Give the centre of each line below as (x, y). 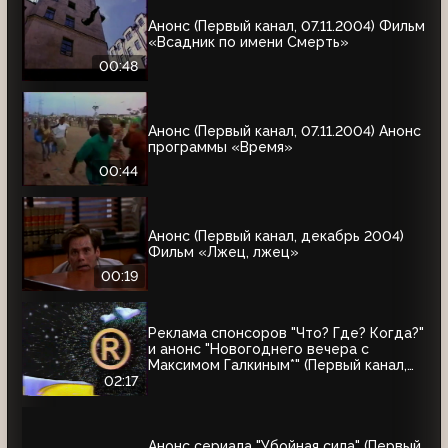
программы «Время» (220, 146)
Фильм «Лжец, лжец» (223, 251)
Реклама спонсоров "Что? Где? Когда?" (286, 332)
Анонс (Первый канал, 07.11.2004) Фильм (286, 25)
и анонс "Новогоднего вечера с (258, 348)
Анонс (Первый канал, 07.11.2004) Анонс (284, 130)
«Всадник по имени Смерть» (248, 41)
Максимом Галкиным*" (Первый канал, (277, 364)
